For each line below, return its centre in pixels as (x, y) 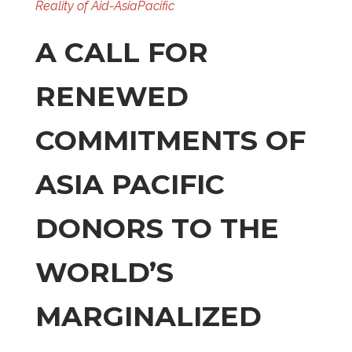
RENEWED (112, 96)
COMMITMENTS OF (170, 140)
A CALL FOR (121, 52)
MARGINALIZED (152, 316)
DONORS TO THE (157, 228)
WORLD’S (104, 272)
